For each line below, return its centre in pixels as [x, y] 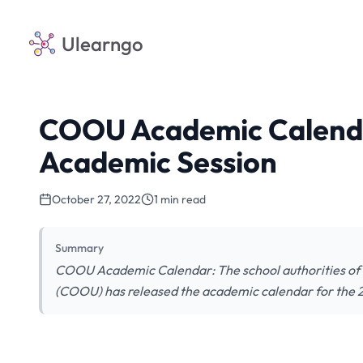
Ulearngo [102, 44]
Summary [79, 248]
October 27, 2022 [96, 199]
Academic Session [158, 162]
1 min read [180, 199]
